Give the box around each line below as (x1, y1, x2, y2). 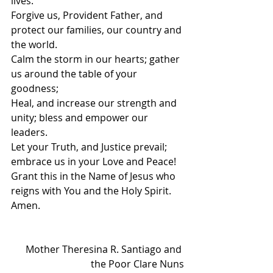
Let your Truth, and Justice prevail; (11, 140, 169, 154)
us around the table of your (11, 67, 140, 80)
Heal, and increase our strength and (11, 96, 179, 110)
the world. (11, 38, 57, 51)
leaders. (11, 126, 48, 139)
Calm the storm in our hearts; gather (11, 52, 182, 66)
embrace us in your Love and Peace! (11, 155, 176, 168)
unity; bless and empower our (11, 111, 151, 124)
